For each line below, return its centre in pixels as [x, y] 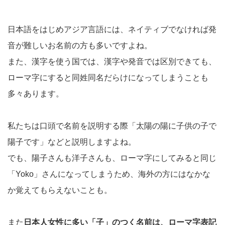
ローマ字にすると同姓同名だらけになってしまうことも [108, 78]
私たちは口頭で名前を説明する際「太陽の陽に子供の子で [112, 126]
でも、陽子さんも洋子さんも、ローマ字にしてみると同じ [112, 158]
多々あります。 [36, 94]
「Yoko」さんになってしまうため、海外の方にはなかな [109, 174]
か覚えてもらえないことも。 [60, 190]
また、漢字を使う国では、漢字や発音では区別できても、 [112, 62]
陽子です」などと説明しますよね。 [72, 142]
